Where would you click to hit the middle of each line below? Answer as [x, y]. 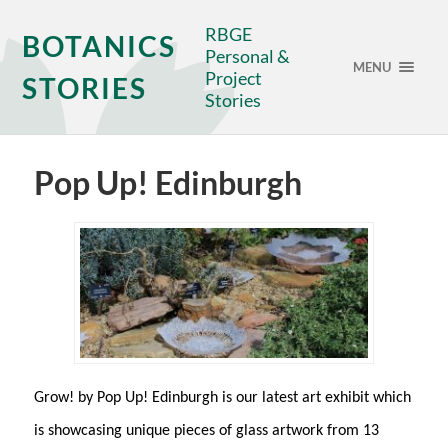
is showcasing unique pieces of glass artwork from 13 [206, 430]
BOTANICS [99, 46]
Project [234, 78]
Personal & [248, 56]
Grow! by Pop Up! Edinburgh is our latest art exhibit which [222, 397]
